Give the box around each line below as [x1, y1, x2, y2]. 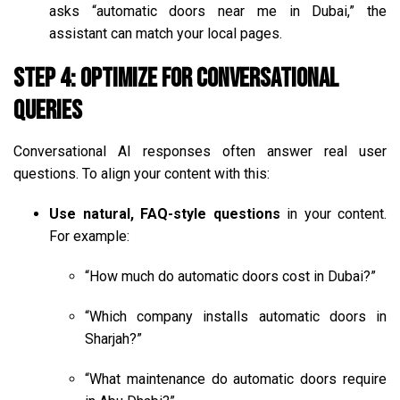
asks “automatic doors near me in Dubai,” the [49, 2, 387, 20]
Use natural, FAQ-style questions [49, 204, 280, 222]
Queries [13, 94, 82, 127]
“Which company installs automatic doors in [85, 307, 387, 325]
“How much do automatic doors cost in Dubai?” [85, 267, 376, 285]
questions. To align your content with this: [13, 164, 270, 182]
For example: [49, 227, 129, 245]
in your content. [279, 204, 387, 222]
